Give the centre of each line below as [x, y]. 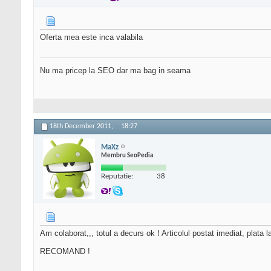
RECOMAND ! [65, 252]
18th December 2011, [82, 127]
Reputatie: [117, 176]
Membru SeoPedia [127, 155]
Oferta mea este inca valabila [91, 38]
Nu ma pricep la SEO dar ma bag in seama [115, 71]
